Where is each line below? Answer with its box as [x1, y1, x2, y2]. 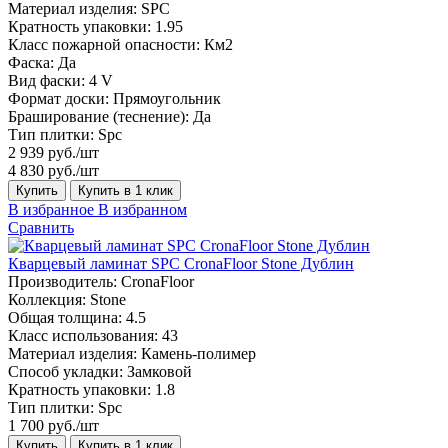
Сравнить [8, 218, 74, 236]
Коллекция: [8, 290, 86, 308]
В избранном [98, 200, 187, 218]
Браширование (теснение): [8, 107, 189, 125]
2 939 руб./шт [8, 143, 99, 161]
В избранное [8, 200, 94, 218]
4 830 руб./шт [8, 161, 99, 179]
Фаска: [8, 53, 54, 71]
